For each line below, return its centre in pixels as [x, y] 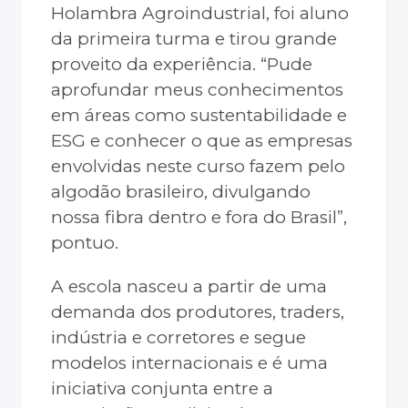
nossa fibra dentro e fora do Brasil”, [199, 218]
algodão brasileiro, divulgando [181, 192]
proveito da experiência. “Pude [182, 65]
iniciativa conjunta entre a [162, 389]
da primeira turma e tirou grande [194, 39]
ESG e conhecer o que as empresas [202, 141]
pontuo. [85, 243]
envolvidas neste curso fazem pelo [198, 167]
